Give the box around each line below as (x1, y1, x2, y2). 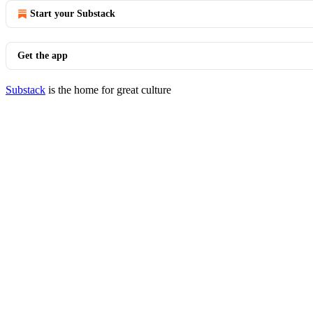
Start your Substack (30, 8, 115, 19)
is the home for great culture (45, 84, 171, 96)
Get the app (17, 50, 68, 61)
